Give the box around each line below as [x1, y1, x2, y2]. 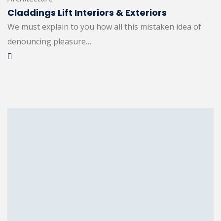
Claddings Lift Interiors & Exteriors [7, 6, 167, 19]
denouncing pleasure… [7, 36, 91, 47]
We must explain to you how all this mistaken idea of [7, 21, 201, 33]
